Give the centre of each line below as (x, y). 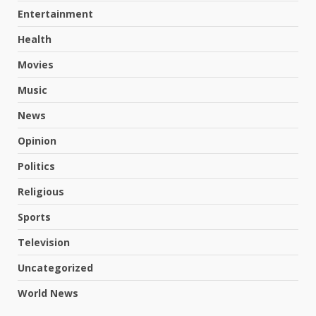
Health (35, 39)
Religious (41, 192)
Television (44, 243)
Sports (34, 217)
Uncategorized (55, 268)
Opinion (37, 141)
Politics (36, 166)
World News (48, 293)
